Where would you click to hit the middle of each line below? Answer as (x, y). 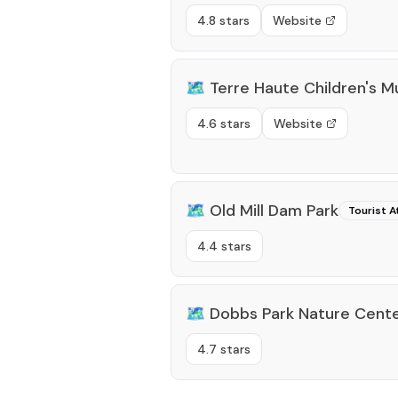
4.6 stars (224, 123)
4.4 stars (224, 246)
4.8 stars (223, 20)
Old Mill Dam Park (274, 211)
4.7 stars (224, 349)
